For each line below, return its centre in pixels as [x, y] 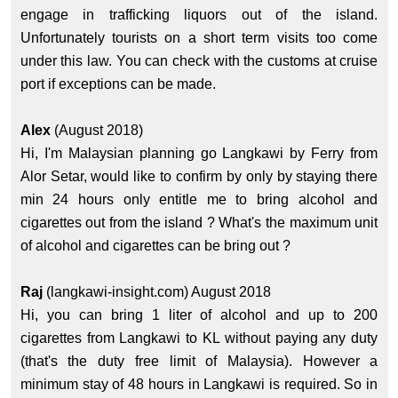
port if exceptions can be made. [119, 84]
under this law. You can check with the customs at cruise [199, 61]
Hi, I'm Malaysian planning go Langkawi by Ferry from [199, 154]
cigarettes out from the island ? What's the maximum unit [199, 223]
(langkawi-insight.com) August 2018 [158, 292]
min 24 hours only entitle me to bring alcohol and [199, 200]
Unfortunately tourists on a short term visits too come [199, 38]
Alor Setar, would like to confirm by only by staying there [199, 177]
